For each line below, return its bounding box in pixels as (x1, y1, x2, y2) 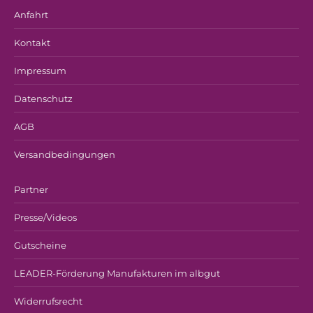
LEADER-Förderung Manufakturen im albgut (14, 268, 220, 279)
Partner (14, 184, 48, 195)
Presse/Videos (14, 212, 77, 223)
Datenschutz (14, 93, 73, 104)
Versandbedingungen (14, 149, 115, 160)
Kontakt (14, 37, 50, 48)
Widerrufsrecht (14, 296, 82, 307)
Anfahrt (14, 9, 48, 20)
